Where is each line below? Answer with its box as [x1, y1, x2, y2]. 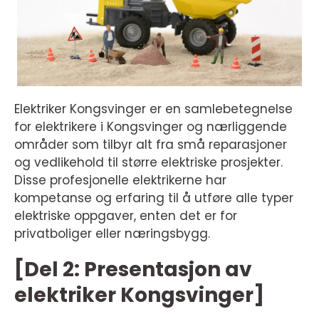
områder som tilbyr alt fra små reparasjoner [14, 135, 287, 153]
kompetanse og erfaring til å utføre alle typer [14, 189, 293, 206]
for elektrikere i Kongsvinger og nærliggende [14, 117, 287, 135]
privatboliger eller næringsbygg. [14, 224, 210, 242]
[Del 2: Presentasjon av [14, 255, 252, 283]
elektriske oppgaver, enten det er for [14, 206, 237, 224]
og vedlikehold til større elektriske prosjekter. [14, 153, 283, 171]
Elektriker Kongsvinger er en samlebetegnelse [14, 100, 293, 117]
